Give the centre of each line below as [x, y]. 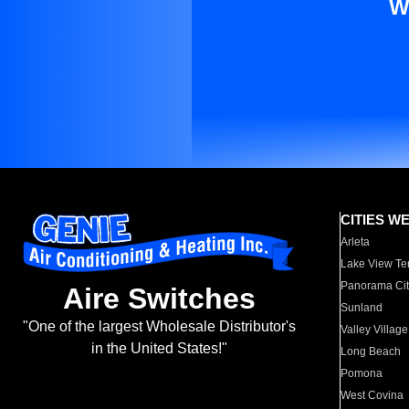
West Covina [372, 395]
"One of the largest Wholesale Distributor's [159, 327]
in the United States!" [159, 349]
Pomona [362, 373]
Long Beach [371, 351]
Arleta [356, 242]
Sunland [362, 308]
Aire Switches [159, 299]
